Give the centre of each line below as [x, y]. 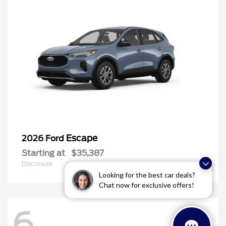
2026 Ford [44, 139]
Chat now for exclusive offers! [147, 185]
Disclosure [37, 164]
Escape [82, 138]
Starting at [43, 153]
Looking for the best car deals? [147, 175]
